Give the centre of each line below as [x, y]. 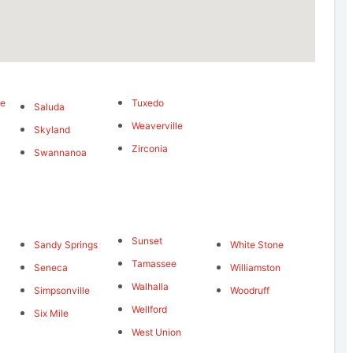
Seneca [50, 268]
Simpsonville [61, 291]
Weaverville [158, 126]
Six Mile [51, 314]
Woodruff [249, 291]
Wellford [150, 310]
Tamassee [154, 264]
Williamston [255, 268]
